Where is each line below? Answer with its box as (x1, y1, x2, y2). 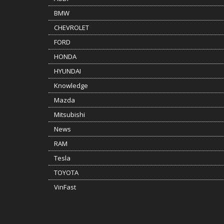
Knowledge (54, 81, 88, 90)
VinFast (54, 182, 76, 191)
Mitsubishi (54, 110, 85, 119)
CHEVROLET (54, 23, 89, 32)
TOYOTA (54, 168, 78, 177)
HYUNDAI (54, 66, 81, 75)
